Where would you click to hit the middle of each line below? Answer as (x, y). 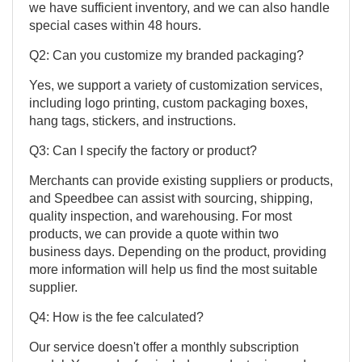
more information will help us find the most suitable (173, 269)
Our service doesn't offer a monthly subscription (164, 347)
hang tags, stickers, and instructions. (133, 120)
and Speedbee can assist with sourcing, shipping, (171, 198)
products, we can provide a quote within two (154, 234)
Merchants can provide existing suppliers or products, (181, 180)
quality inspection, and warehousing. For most (160, 216)
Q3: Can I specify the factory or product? (143, 150)
